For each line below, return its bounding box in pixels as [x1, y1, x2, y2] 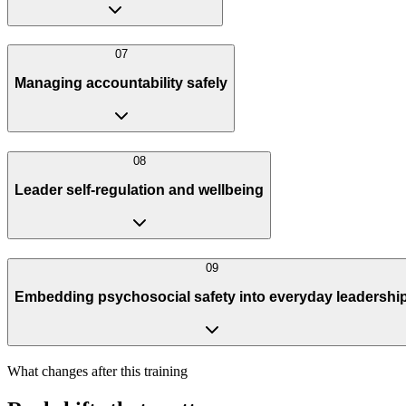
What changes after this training [7, 362, 188, 379]
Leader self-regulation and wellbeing [14, 181, 264, 198]
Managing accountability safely [14, 74, 227, 91]
